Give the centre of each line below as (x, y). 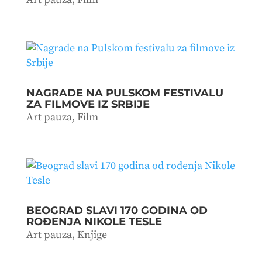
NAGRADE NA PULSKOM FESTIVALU (125, 93)
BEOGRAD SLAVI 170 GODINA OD (117, 210)
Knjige (92, 235)
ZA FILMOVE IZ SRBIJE (88, 104)
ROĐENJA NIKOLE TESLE (94, 221)
